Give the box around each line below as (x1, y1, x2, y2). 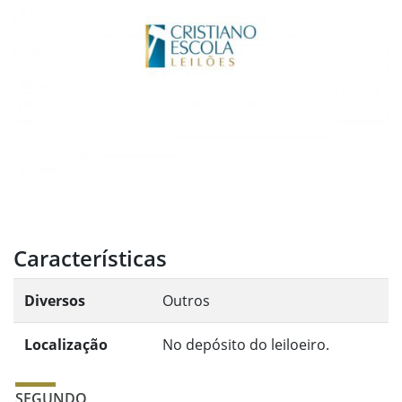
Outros (162, 290, 210, 310)
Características (13, 242, 167, 273)
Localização (24, 334, 108, 354)
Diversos (24, 290, 85, 310)
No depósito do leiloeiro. (162, 334, 329, 354)
